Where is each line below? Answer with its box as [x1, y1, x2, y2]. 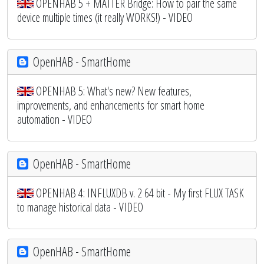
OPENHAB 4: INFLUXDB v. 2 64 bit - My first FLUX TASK [36, 184, 244, 201]
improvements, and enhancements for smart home [17, 97, 204, 113]
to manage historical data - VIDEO [17, 199, 143, 215]
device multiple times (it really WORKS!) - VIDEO [17, 9, 193, 25]
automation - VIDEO [17, 111, 92, 127]
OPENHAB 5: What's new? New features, [36, 82, 192, 99]
